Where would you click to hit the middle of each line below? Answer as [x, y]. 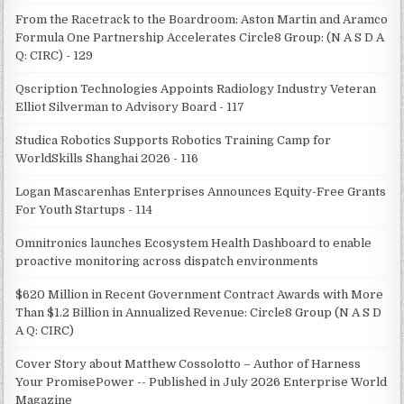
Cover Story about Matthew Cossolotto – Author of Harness [188, 363]
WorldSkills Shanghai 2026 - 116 [107, 158]
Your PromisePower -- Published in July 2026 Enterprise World [202, 381]
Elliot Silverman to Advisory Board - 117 [130, 106]
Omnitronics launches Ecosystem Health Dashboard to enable [194, 243]
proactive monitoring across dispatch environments [167, 261]
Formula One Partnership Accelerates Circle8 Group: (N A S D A [200, 37]
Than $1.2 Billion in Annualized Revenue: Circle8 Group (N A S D [199, 312]
